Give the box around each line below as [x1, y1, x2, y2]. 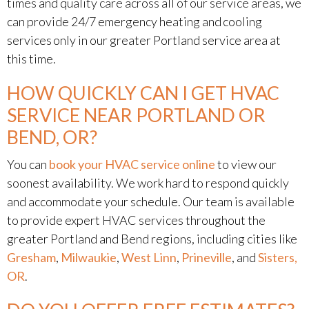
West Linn [121, 250, 177, 265]
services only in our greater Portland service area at [7, 32, 281, 48]
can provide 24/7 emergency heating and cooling [7, 14, 262, 29]
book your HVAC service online [49, 157, 215, 172]
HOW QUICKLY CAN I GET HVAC [7, 81, 279, 104]
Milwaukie [61, 250, 117, 265]
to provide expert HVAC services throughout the [7, 212, 266, 228]
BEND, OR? [7, 126, 97, 148]
